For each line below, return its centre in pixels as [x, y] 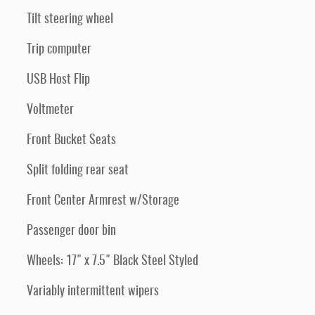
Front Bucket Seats [71, 141]
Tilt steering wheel [70, 20]
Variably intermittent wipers [93, 292]
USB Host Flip [58, 80]
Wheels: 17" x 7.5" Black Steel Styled [112, 262]
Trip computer [59, 50]
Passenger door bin [71, 231]
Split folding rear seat [78, 171]
